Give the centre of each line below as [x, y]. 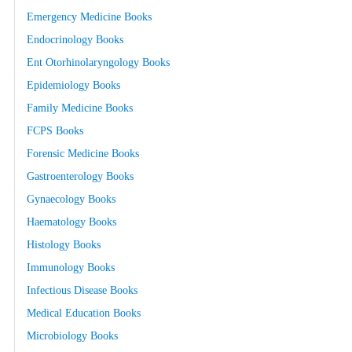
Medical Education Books [84, 313]
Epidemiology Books [73, 85]
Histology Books [64, 245]
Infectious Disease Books [82, 290]
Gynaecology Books [71, 199]
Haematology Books [71, 222]
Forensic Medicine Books [83, 154]
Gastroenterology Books [80, 176]
